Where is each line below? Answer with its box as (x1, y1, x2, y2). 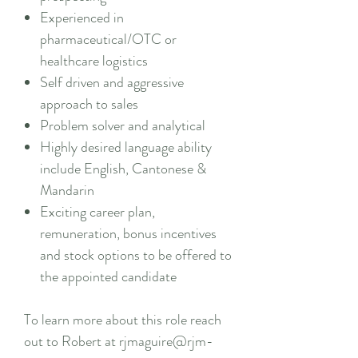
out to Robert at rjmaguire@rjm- (24, 331, 213, 352)
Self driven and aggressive (40, 72, 184, 93)
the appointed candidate (40, 266, 180, 287)
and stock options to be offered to (40, 245, 232, 265)
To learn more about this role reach (24, 309, 221, 330)
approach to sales (40, 93, 141, 114)
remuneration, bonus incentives (40, 223, 220, 244)
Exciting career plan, (40, 201, 155, 222)
